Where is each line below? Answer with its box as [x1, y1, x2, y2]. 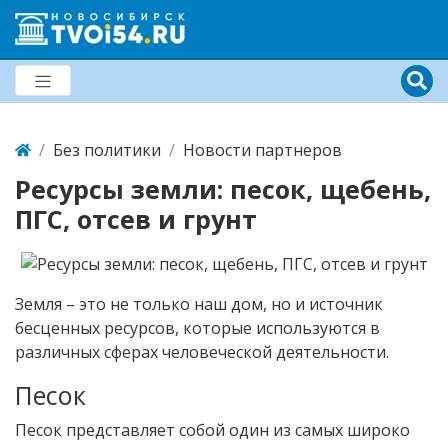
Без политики [53, 139, 161, 161]
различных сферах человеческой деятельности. [15, 340, 389, 363]
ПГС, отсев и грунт [15, 202, 257, 236]
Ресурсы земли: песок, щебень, [15, 172, 431, 206]
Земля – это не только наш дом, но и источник [15, 292, 383, 315]
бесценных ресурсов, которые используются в [15, 316, 380, 339]
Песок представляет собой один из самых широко [15, 418, 410, 441]
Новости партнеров [183, 139, 342, 161]
